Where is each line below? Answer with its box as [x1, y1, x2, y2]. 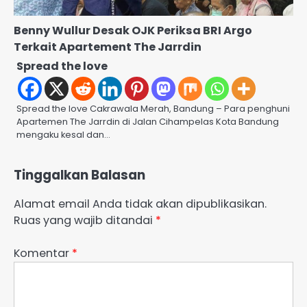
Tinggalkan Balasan [14, 165, 145, 184]
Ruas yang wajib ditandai [14, 212, 156, 228]
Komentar [14, 245, 72, 261]
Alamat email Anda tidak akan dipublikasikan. [14, 195, 267, 212]
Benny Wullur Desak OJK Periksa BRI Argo [14, 22, 252, 38]
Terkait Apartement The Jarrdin [14, 38, 201, 55]
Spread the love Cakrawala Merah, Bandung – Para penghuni [16, 101, 290, 115]
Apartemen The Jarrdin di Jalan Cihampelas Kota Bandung [16, 114, 279, 128]
